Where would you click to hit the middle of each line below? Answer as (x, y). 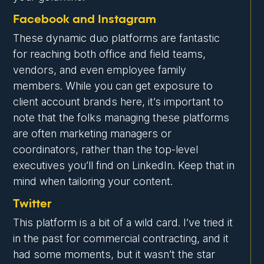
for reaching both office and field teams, (110, 54)
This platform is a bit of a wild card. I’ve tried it (123, 223)
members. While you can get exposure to (113, 86)
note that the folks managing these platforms (121, 118)
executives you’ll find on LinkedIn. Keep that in (124, 166)
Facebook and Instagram (85, 20)
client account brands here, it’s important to (118, 102)
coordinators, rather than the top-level (106, 150)
